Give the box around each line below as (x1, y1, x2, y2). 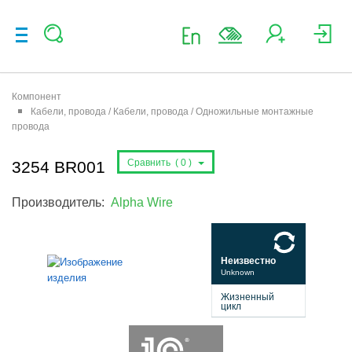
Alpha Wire (111, 195, 173, 209)
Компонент (12, 91, 61, 102)
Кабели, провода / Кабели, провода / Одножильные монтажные (31, 106, 313, 117)
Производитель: (12, 195, 111, 209)
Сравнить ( (127, 157, 178, 168)
